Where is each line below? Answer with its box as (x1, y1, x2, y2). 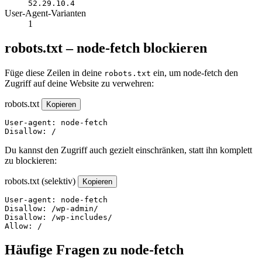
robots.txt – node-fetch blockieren (5, 40, 207, 56)
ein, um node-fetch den (151, 68, 238, 78)
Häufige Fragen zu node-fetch (5, 242, 184, 258)
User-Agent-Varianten (5, 8, 86, 18)
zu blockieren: (5, 156, 57, 166)
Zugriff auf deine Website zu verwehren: (5, 78, 154, 89)
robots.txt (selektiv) (5, 176, 75, 187)
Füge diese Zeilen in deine (5, 68, 104, 78)
